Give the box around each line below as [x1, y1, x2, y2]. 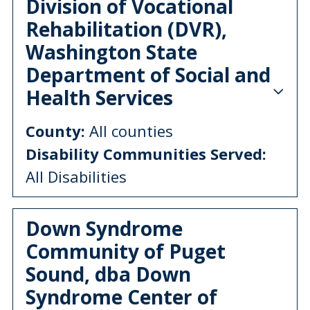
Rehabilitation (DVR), [26, 15, 227, 42]
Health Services [26, 84, 173, 111]
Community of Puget [26, 237, 226, 264]
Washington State [26, 38, 197, 65]
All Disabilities [26, 165, 127, 187]
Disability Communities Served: [26, 143, 266, 164]
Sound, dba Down [26, 260, 191, 287]
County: [26, 120, 85, 141]
